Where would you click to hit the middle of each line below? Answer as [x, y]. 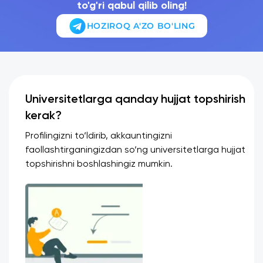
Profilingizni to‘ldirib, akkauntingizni [99, 136]
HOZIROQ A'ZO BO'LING [141, 26]
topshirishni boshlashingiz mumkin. [99, 164]
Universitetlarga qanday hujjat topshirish [135, 100]
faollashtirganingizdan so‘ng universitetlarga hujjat [135, 150]
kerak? [43, 116]
